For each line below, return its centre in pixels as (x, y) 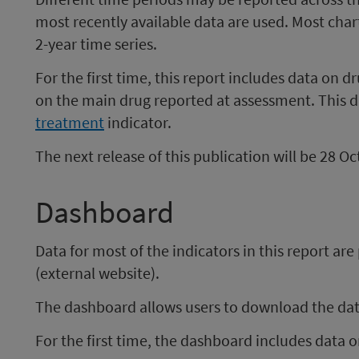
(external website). (97, 273)
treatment (70, 122)
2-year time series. (96, 44)
